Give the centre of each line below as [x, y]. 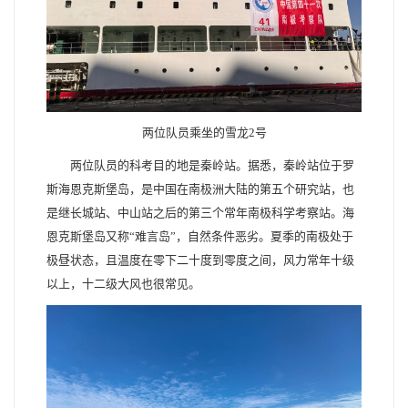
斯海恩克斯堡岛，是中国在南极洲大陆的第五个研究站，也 [200, 189]
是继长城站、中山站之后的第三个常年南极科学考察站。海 [200, 212]
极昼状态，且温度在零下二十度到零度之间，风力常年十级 [200, 260]
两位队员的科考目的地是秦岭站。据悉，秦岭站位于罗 [212, 165]
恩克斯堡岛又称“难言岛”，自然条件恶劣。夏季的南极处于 [200, 236]
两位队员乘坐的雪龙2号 [204, 132]
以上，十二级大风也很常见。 [123, 283]
